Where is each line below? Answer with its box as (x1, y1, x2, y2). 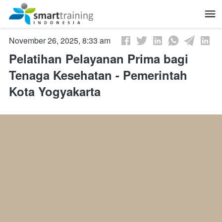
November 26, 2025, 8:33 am (9, 35, 111, 47)
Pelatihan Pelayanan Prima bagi (9, 50, 188, 67)
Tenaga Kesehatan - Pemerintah (9, 66, 187, 84)
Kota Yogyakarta (9, 83, 101, 100)
